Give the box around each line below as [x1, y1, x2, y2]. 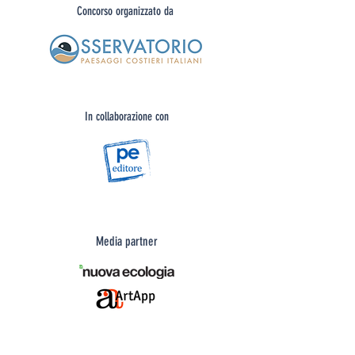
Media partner [96, 234, 158, 249]
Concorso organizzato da [77, 4, 177, 18]
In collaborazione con [85, 109, 169, 124]
